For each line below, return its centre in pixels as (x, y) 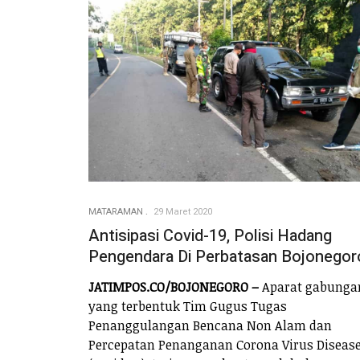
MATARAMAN (116, 212)
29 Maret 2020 (183, 212)
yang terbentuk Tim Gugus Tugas (188, 306)
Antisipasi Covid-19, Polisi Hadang (210, 236)
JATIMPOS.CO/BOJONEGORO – (174, 286)
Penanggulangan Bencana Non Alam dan (210, 325)
